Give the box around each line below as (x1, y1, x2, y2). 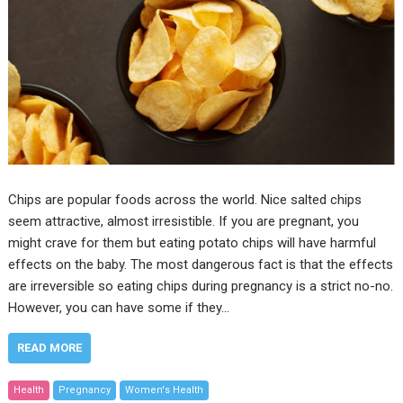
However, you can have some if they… (8, 300, 230, 317)
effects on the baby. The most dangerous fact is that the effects (8, 256, 394, 273)
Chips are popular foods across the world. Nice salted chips (8, 192, 363, 209)
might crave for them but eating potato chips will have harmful (8, 235, 377, 252)
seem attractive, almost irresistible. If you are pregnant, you (8, 213, 360, 230)
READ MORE (17, 341, 83, 355)
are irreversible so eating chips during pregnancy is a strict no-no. (8, 278, 394, 295)
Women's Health (125, 384, 204, 397)
